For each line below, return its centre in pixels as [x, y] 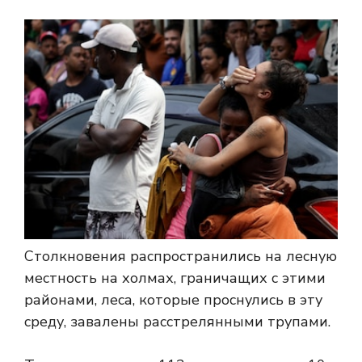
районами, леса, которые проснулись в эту [173, 299]
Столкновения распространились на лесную [181, 256]
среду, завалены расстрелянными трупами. [177, 321]
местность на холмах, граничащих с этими [175, 278]
